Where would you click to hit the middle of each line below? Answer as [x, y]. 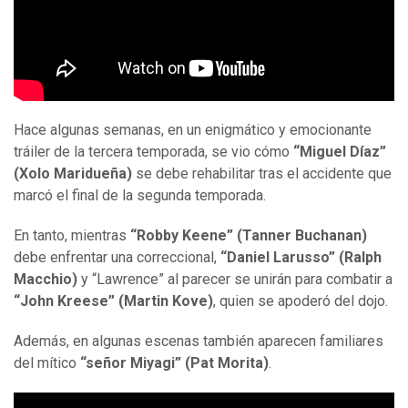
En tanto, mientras [72, 236]
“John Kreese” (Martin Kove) [113, 301]
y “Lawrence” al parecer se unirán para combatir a [235, 280]
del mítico [47, 363]
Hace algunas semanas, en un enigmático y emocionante [193, 130]
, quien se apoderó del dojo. [301, 301]
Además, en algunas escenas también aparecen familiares [199, 342]
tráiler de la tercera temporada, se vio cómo [153, 152]
